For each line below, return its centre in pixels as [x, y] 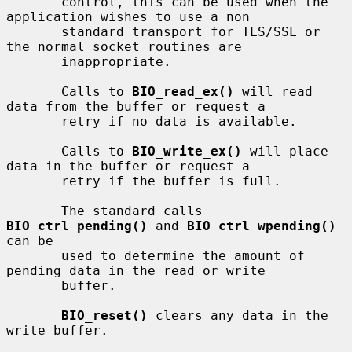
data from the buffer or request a [136, 106]
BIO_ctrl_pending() [77, 225]
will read [273, 91]
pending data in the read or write [136, 270]
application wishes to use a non [128, 16]
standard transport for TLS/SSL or [34, 31]
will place [285, 151]
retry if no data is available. [34, 121]
